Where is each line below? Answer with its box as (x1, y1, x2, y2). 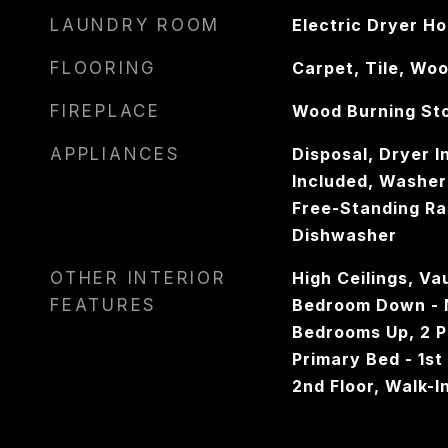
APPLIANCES (50, 144, 181, 164)
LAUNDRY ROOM (50, 15, 220, 35)
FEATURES (50, 295, 157, 315)
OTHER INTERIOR (50, 268, 227, 288)
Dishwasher (291, 225, 397, 245)
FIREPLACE (50, 101, 161, 121)
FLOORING (50, 58, 157, 78)
